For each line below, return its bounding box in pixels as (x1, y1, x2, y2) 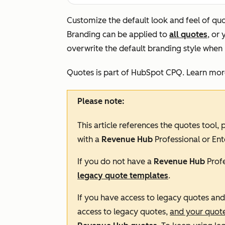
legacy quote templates (77, 171, 168, 180)
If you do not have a (77, 157, 154, 166)
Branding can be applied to (67, 30, 169, 39)
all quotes (169, 30, 207, 39)
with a (77, 135, 101, 144)
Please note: (77, 96, 125, 106)
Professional (155, 135, 200, 144)
